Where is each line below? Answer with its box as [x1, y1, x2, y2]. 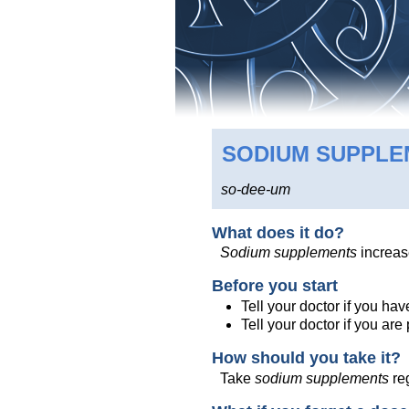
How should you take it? [212, 348, 401, 367]
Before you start [212, 277, 338, 296]
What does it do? [212, 223, 344, 242]
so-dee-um [221, 181, 291, 197]
